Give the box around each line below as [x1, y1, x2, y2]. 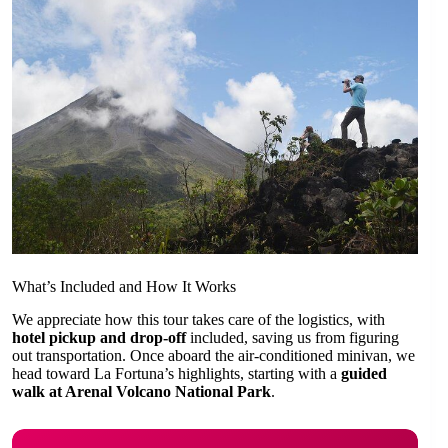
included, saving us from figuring [186, 328, 399, 346]
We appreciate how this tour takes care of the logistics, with [12, 310, 385, 328]
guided [341, 364, 387, 382]
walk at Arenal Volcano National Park [12, 382, 271, 400]
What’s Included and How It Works [12, 278, 236, 296]
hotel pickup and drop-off [12, 328, 186, 346]
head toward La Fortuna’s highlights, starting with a [12, 364, 341, 382]
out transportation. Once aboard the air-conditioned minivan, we [12, 346, 415, 364]
